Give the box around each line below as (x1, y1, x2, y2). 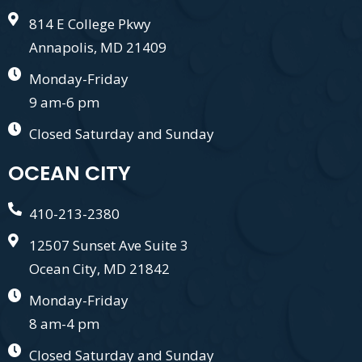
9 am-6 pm (29, 93, 100, 112)
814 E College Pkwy (29, 15, 152, 34)
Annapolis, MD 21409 (29, 38, 167, 57)
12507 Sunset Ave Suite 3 (29, 236, 189, 255)
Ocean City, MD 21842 (29, 259, 170, 279)
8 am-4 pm (29, 314, 100, 334)
